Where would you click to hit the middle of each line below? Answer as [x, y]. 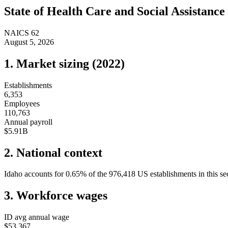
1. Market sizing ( [50, 63]
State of [25, 11]
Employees [22, 103]
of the [99, 174]
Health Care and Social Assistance [136, 11]
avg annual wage [41, 217]
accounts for [43, 174]
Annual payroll [28, 122]
